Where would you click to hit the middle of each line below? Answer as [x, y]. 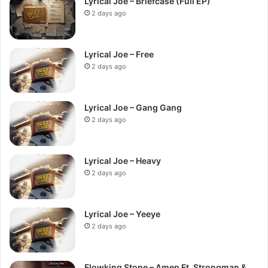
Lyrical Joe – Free [119, 54]
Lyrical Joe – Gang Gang [133, 107]
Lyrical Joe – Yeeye [122, 214]
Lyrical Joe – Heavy [123, 160]
